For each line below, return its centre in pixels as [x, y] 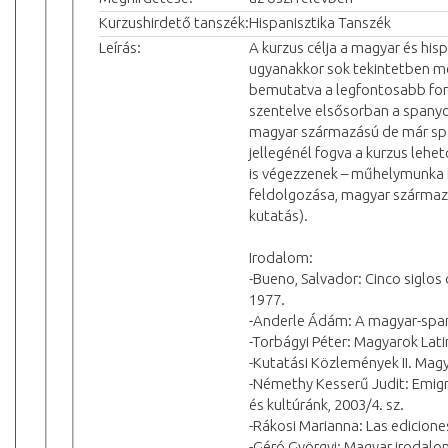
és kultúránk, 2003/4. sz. [326, 404]
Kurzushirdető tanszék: [174, 22]
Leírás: [120, 47]
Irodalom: [281, 257]
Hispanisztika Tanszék [320, 22]
